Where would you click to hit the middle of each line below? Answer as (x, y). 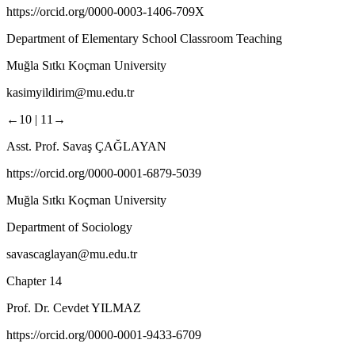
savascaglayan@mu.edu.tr (72, 254)
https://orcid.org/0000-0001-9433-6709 (104, 334)
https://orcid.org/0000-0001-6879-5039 (104, 173)
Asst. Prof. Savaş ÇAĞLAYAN (86, 146)
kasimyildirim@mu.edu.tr (70, 92)
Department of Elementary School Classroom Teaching (144, 38)
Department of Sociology (69, 227)
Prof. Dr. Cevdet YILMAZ (74, 307)
